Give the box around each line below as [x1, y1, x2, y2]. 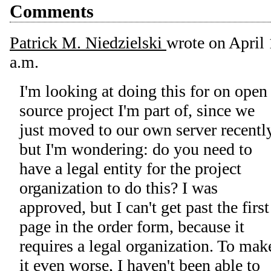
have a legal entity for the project [19, 159, 241, 178]
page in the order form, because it [19, 217, 244, 237]
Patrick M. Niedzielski [10, 33, 166, 53]
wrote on [166, 33, 229, 53]
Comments [10, 1, 94, 21]
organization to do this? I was [19, 178, 218, 198]
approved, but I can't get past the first [19, 198, 269, 217]
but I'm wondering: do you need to [19, 140, 252, 159]
